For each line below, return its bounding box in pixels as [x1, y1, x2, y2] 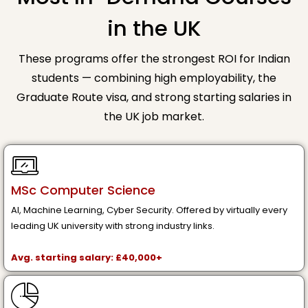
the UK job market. [104, 109, 204, 125]
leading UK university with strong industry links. [11, 219, 214, 233]
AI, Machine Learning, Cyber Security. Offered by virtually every [11, 203, 287, 217]
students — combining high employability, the [32, 70, 276, 87]
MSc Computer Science [11, 181, 155, 199]
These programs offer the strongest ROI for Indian [18, 51, 290, 67]
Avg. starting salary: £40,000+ [11, 251, 162, 265]
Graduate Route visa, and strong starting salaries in [16, 89, 291, 106]
